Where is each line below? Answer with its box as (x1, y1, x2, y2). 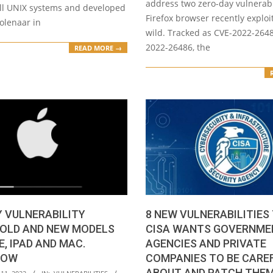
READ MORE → (74, 43, 122, 52)
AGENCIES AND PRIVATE (146, 237, 266, 250)
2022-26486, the (146, 41, 210, 54)
